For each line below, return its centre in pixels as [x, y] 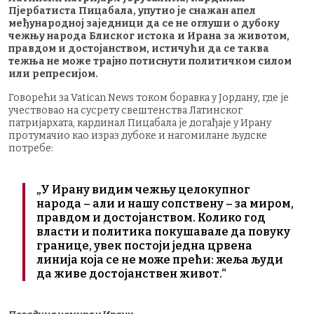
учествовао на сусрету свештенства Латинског [125, 110]
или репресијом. [53, 74]
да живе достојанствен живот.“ [131, 273]
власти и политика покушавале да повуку [163, 231]
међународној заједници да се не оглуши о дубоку [144, 23]
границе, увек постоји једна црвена [144, 245]
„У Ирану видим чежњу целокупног [143, 189]
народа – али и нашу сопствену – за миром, [165, 203]
